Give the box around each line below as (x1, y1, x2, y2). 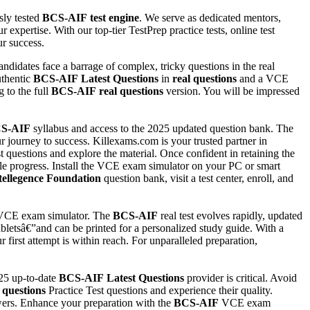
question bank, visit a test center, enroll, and (101, 172, 293, 184)
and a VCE (237, 72, 289, 84)
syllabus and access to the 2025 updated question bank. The (30, 122, 293, 134)
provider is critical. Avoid (184, 271, 297, 284)
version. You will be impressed (163, 84, 300, 97)
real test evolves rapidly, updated (158, 209, 302, 221)
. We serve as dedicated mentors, (139, 11, 281, 24)
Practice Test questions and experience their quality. (46, 284, 273, 296)
